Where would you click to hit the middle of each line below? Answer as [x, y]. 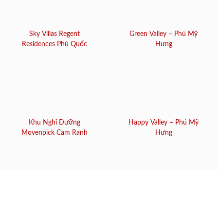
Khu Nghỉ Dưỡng [54, 123]
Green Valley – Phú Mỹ [163, 34]
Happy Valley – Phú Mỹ [163, 123]
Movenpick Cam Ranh [54, 133]
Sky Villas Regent [54, 34]
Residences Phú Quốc [54, 44]
